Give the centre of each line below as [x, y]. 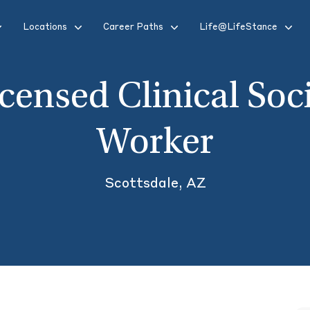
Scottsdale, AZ [155, 184]
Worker [155, 145]
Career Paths [133, 27]
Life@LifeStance [238, 27]
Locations [45, 27]
